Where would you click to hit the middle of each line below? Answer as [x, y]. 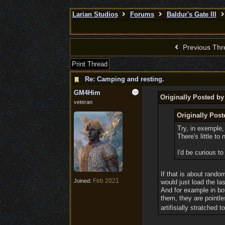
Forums [142, 14]
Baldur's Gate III [191, 14]
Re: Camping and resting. [124, 79]
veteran [83, 102]
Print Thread [89, 64]
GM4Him [87, 93]
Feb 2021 [106, 181]
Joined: [83, 181]
